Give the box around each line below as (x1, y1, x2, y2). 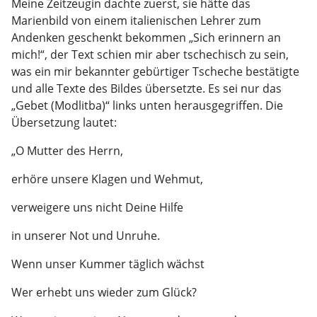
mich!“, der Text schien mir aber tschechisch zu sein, (11, 47, 289, 62)
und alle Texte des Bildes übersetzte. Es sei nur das (11, 81, 282, 96)
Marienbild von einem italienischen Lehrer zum (11, 13, 261, 28)
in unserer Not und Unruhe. (11, 228, 160, 243)
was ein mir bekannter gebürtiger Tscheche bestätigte (11, 64, 299, 79)
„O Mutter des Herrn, (11, 143, 123, 158)
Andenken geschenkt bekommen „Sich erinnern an (11, 30, 281, 45)
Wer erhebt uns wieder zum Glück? (11, 284, 197, 300)
